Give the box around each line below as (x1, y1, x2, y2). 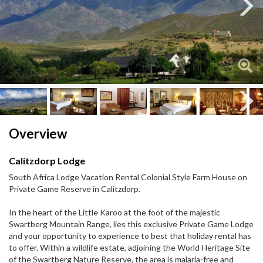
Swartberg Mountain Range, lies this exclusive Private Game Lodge (9, 219, 254, 230)
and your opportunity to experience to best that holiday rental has (9, 231, 251, 241)
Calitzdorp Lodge (9, 155, 85, 167)
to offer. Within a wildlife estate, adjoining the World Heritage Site (9, 242, 250, 253)
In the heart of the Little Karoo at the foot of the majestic (9, 207, 220, 218)
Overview (9, 126, 67, 142)
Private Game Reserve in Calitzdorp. (9, 184, 140, 194)
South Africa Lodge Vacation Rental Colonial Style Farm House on (9, 172, 247, 183)
